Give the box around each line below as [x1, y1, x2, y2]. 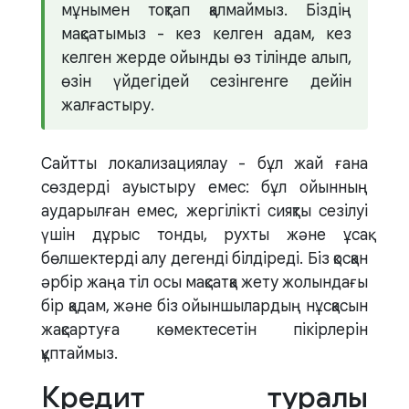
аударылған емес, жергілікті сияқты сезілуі [41, 201, 368, 222]
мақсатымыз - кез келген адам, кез [61, 23, 351, 44]
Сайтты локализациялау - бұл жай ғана [41, 153, 368, 174]
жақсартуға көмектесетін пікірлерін [41, 320, 368, 341]
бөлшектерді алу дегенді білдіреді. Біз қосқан [41, 248, 368, 269]
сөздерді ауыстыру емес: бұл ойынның [41, 177, 368, 198]
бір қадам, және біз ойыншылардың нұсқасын [41, 296, 368, 317]
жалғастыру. [61, 94, 154, 115]
